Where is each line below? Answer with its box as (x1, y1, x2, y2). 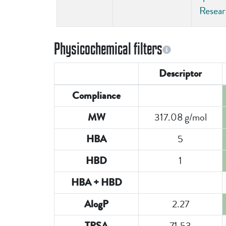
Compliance (72, 89, 121, 102)
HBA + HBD (71, 176, 122, 189)
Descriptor (159, 67, 202, 80)
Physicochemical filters (54, 38, 162, 58)
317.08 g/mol (154, 110, 207, 125)
